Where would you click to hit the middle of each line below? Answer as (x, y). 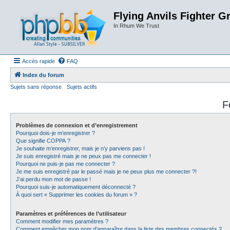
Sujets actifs (82, 87)
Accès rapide (39, 61)
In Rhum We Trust (136, 26)
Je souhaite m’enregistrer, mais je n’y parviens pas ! (80, 148)
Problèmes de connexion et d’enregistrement (77, 125)
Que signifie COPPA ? (43, 141)
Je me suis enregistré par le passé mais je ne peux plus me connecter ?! (106, 171)
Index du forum (43, 75)
